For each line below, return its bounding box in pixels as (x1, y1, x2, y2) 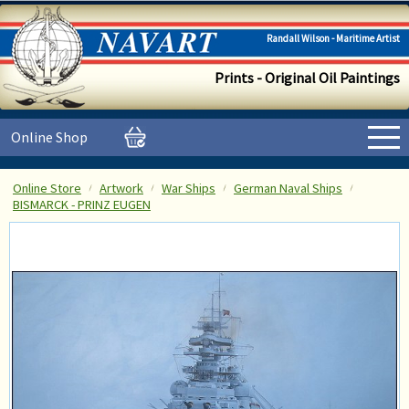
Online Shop (11, 128, 88, 146)
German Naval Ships (234, 180, 342, 196)
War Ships (162, 180, 215, 196)
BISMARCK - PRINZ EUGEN (13, 196, 151, 213)
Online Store (13, 180, 81, 196)
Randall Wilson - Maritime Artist (267, 32, 400, 45)
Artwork (100, 180, 143, 196)
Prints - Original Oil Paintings (215, 68, 400, 87)
